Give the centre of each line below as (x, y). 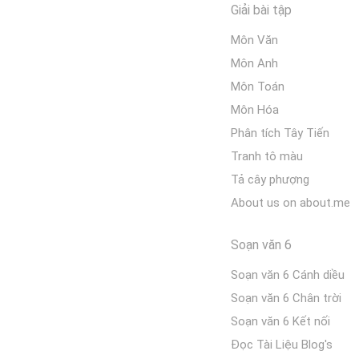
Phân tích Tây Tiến (280, 133)
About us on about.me (290, 202)
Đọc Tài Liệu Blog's (282, 344)
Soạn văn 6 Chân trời (286, 298)
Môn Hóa (255, 109)
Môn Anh (254, 63)
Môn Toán (258, 86)
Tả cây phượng (270, 179)
